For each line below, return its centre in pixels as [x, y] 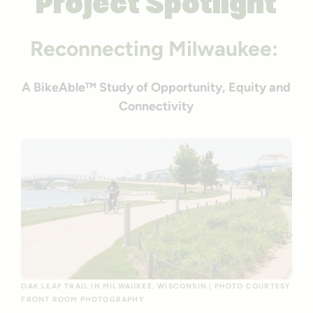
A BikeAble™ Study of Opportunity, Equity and [156, 88]
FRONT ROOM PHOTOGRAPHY [83, 300]
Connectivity [156, 107]
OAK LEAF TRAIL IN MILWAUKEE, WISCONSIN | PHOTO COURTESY [156, 286]
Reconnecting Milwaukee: [156, 49]
